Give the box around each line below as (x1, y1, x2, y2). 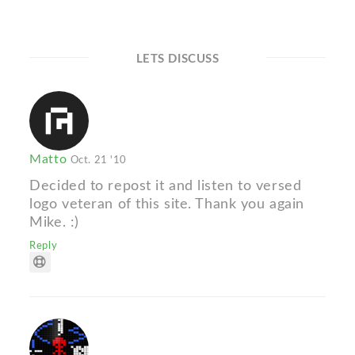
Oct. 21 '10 (70, 155, 127, 166)
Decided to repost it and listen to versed (29, 178, 302, 194)
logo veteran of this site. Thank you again (29, 197, 304, 212)
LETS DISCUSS (136, 53, 219, 66)
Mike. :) (29, 215, 79, 231)
